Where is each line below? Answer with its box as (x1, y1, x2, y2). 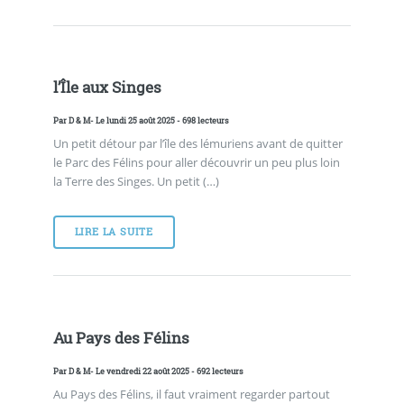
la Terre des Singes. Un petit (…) (52, 173, 219, 190)
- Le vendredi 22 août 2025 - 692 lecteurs (89, 364, 243, 377)
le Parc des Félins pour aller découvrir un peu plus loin (52, 154, 340, 171)
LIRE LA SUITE (74, 225, 154, 239)
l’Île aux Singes (52, 78, 161, 98)
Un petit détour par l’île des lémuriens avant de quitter (52, 135, 343, 152)
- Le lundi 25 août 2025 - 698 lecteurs (89, 115, 229, 127)
